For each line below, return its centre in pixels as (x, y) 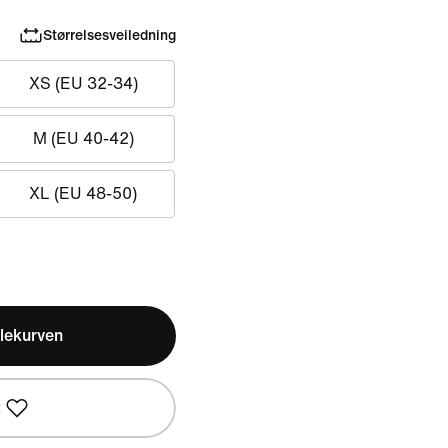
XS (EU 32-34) (83, 83)
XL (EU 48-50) (83, 193)
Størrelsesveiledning (109, 35)
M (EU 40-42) (83, 138)
